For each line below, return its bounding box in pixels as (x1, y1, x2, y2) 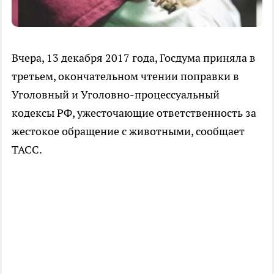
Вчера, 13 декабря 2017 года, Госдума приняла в (12, 51, 256, 65)
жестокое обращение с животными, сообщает (12, 124, 245, 139)
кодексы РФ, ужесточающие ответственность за (12, 106, 256, 120)
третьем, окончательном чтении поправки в (12, 69, 239, 84)
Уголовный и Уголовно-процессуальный (12, 87, 220, 102)
